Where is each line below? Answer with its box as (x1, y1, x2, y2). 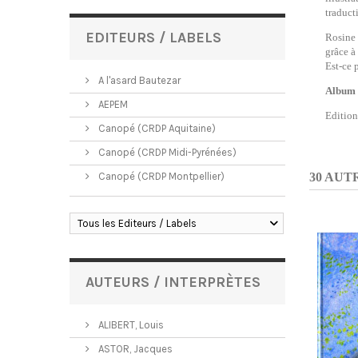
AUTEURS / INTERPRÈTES (86, 273, 261, 291)
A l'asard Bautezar (96, 74, 181, 86)
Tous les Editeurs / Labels (78, 217, 197, 229)
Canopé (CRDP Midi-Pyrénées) (96, 146, 237, 158)
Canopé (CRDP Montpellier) (96, 170, 225, 182)
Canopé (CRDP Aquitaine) (96, 122, 216, 134)
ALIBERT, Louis (96, 319, 164, 331)
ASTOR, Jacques (96, 343, 173, 355)
